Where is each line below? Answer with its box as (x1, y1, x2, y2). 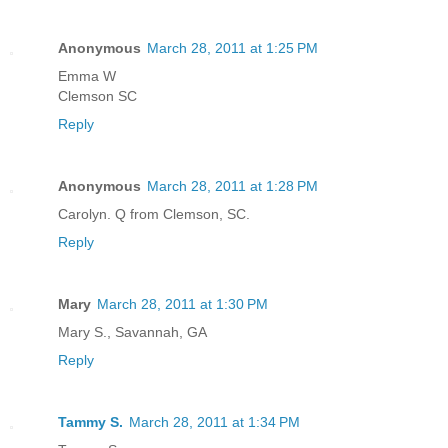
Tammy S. (58, 413, 123, 430)
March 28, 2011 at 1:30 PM (97, 295, 268, 312)
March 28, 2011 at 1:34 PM (129, 413, 300, 430)
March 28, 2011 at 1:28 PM (147, 177, 318, 194)
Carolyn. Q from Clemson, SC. (58, 205, 250, 222)
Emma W (58, 67, 116, 84)
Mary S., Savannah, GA (58, 323, 207, 340)
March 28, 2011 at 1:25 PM (147, 39, 318, 56)
